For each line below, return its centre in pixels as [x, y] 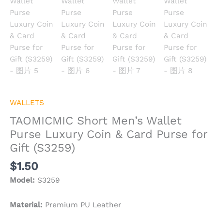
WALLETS [27, 102]
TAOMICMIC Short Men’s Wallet [96, 121]
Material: [26, 205]
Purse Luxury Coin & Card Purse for [108, 134]
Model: [22, 180]
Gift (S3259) [42, 148]
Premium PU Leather [82, 205]
